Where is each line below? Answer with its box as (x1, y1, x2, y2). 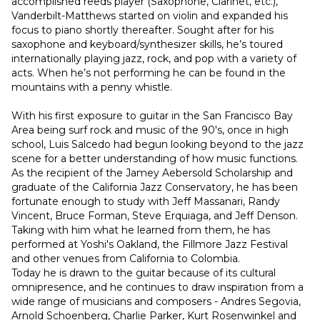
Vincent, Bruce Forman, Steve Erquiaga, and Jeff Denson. (11, 209, 298, 223)
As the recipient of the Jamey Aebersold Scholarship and (11, 166, 293, 180)
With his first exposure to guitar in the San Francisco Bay (11, 109, 293, 123)
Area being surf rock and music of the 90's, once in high (11, 124, 289, 137)
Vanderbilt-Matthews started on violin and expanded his (11, 9, 288, 23)
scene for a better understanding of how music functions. (11, 152, 298, 166)
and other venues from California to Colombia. (11, 252, 240, 266)
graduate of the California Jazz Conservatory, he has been (11, 181, 298, 194)
